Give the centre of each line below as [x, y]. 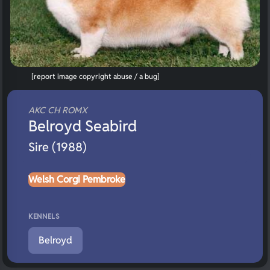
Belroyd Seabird [83, 126]
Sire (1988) [58, 147]
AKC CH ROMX [58, 110]
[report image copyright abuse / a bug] [96, 76]
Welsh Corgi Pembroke [77, 179]
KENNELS [44, 216]
